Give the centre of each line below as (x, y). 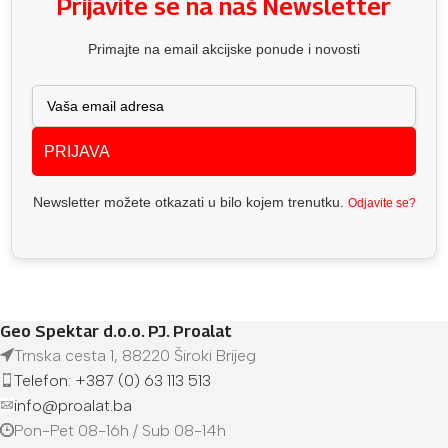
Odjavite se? (381, 202)
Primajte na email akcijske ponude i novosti (224, 48)
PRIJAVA (77, 151)
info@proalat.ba (73, 405)
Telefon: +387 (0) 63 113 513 (112, 380)
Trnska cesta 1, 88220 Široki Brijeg (135, 355)
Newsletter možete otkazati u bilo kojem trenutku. (190, 201)
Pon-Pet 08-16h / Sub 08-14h (120, 430)
